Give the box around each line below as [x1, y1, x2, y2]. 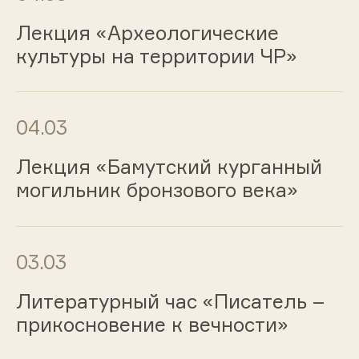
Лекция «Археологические [15, 20, 279, 45]
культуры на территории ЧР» [15, 43, 297, 68]
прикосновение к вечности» [15, 312, 288, 337]
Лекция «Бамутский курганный [15, 155, 322, 179]
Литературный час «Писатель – [15, 288, 325, 313]
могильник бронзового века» [15, 178, 298, 203]
